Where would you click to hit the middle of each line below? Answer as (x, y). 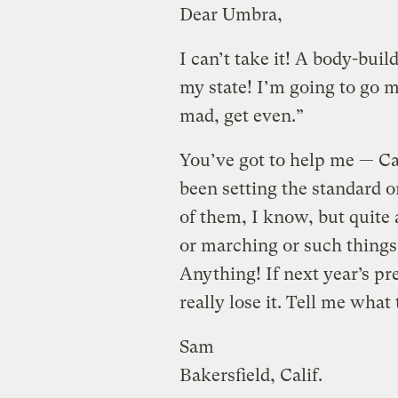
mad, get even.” (241, 115)
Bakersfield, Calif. (251, 375)
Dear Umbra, (231, 14)
